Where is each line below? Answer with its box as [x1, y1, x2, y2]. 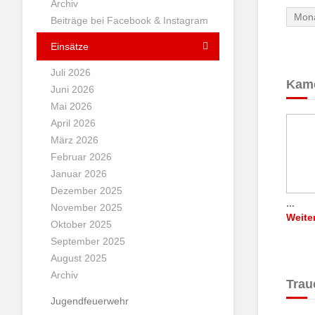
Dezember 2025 [51, 185, 122, 196]
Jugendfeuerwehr [51, 295, 129, 307]
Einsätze [51, 41, 89, 52]
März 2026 [51, 134, 98, 146]
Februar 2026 [51, 151, 112, 162]
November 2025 [51, 202, 122, 213]
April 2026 [51, 117, 96, 129]
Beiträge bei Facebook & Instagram [51, 15, 208, 26]
